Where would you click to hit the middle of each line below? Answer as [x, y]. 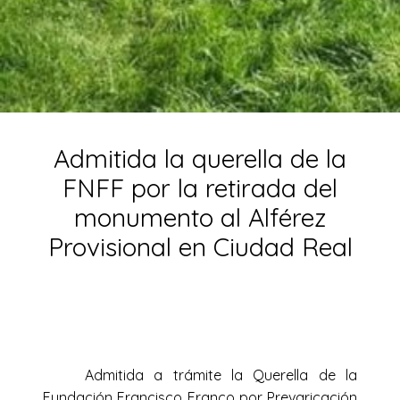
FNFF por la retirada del [200, 187]
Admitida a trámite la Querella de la [221, 375]
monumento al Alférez [200, 217]
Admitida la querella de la [200, 158]
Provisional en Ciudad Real [200, 246]
